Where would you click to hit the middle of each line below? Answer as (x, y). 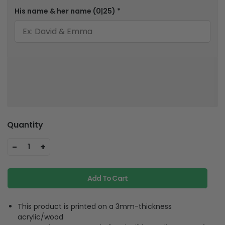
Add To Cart (107, 179)
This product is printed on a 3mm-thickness (95, 206)
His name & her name (54, 11)
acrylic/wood (40, 217)
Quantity (25, 125)
